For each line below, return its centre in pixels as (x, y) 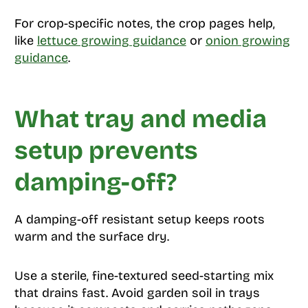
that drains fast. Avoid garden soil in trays (137, 293)
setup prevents (106, 151)
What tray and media (140, 120)
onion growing (247, 41)
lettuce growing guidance (111, 41)
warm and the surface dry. (91, 237)
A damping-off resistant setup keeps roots (139, 220)
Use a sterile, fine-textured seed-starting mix (144, 276)
